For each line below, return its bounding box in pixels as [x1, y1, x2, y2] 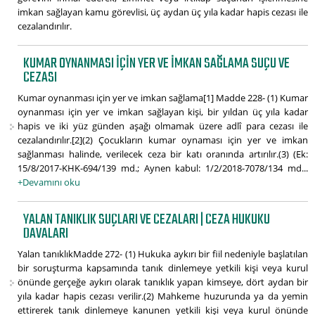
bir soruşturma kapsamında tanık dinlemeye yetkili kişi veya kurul [18, 262, 308, 275]
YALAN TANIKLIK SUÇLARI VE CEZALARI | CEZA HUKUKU [23, 208, 271, 232]
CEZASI [23, 66, 58, 90]
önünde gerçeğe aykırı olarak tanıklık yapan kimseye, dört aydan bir [18, 276, 308, 289]
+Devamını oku [18, 176, 80, 189]
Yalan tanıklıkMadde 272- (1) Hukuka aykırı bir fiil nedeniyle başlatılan [18, 247, 308, 261]
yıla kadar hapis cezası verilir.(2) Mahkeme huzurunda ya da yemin [18, 290, 308, 303]
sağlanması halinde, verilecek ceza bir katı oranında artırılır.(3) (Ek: [18, 148, 308, 161]
